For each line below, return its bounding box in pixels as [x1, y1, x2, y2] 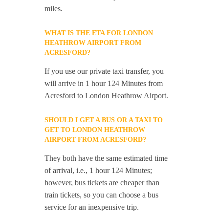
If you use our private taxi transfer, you [44, 67, 164, 75]
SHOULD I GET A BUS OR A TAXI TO [44, 116, 163, 124]
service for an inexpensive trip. [44, 203, 139, 211]
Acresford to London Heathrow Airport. [44, 91, 169, 100]
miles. [44, 4, 63, 13]
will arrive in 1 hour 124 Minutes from [44, 79, 163, 88]
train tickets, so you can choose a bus [44, 191, 159, 199]
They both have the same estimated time [44, 154, 168, 162]
